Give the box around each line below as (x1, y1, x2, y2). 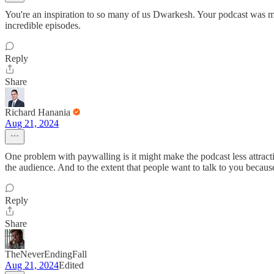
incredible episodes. (5, 20, 81, 31)
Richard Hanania (5, 107, 70, 117)
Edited (59, 260, 84, 270)
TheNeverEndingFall (5, 249, 87, 259)
